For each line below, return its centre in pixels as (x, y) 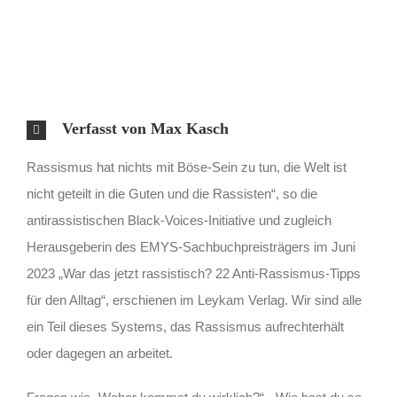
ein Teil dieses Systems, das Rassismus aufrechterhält (185, 326)
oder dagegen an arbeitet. (100, 353)
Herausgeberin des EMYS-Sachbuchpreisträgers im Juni (191, 246)
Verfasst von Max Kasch (145, 128)
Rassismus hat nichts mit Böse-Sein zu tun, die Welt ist (187, 167)
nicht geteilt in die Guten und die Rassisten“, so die (172, 193)
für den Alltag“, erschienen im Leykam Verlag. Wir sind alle (194, 300)
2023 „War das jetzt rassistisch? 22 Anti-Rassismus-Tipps (194, 273)
